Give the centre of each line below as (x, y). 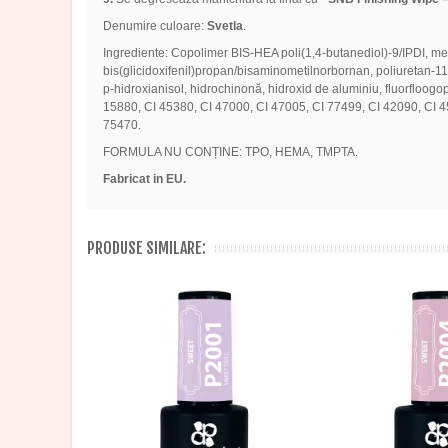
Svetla (224, 26)
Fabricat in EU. (144, 179)
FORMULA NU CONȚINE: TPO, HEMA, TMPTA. (230, 152)
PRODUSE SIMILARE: (146, 248)
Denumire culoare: (154, 26)
